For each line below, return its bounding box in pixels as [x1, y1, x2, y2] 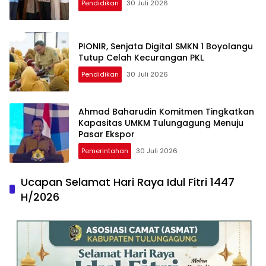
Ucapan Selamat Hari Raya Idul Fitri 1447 [21, 174, 235, 189]
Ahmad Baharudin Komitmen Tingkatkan [78, 106, 254, 118]
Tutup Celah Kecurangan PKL [78, 51, 204, 64]
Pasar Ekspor [78, 128, 135, 141]
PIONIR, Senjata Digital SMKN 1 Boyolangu [78, 40, 253, 52]
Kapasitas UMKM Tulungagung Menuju [78, 117, 243, 129]
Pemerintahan [81, 146, 128, 156]
